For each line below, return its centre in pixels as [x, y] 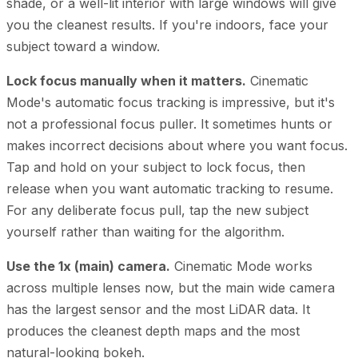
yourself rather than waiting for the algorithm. [145, 231]
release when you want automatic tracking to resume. [170, 188]
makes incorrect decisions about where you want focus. [177, 145]
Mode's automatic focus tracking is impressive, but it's [171, 102]
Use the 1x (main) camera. [88, 266]
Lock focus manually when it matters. [126, 80]
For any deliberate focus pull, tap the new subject [157, 210]
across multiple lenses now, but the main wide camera [171, 287]
